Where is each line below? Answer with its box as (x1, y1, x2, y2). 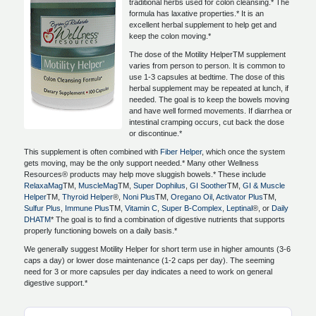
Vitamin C (125, 204, 157, 212)
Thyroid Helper (62, 193, 113, 201)
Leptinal (226, 204, 253, 212)
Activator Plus (216, 193, 263, 201)
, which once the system (202, 147, 285, 156)
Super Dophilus (133, 181, 186, 190)
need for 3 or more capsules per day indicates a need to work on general (24, 267, 272, 276)
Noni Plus (123, 193, 155, 201)
